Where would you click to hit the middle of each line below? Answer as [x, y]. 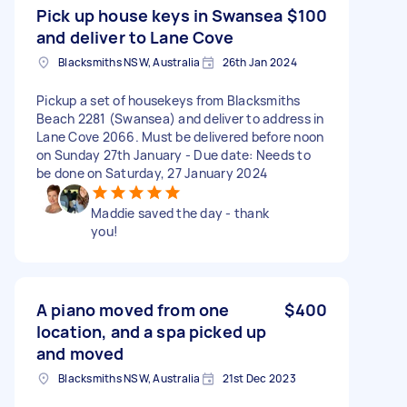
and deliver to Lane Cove [135, 37]
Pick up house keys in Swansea [160, 15]
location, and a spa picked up [152, 331]
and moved [80, 353]
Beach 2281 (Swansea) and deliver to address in [180, 118]
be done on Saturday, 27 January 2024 [152, 173]
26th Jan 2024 [259, 62]
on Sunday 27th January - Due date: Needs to [174, 154]
